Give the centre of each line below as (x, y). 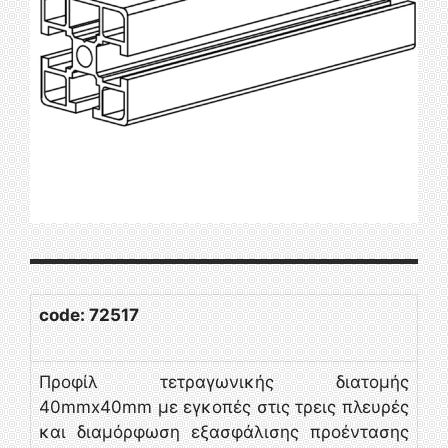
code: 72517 (89, 314)
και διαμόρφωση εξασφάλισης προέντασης (224, 431)
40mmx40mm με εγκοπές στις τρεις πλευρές (224, 406)
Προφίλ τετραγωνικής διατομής (224, 381)
